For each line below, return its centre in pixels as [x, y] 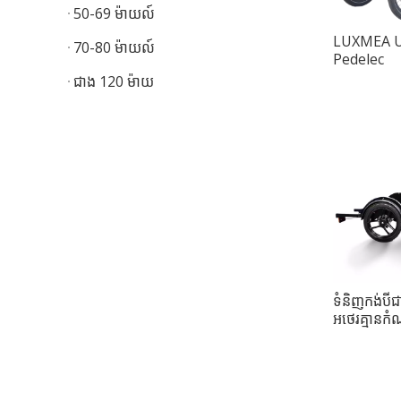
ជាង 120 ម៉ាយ [114, 82]
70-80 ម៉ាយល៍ [114, 48]
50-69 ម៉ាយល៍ [114, 14]
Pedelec [358, 59]
